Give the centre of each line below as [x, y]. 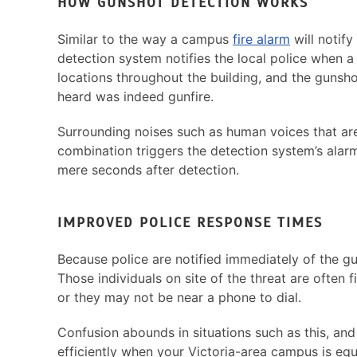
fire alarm [261, 39]
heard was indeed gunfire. [135, 97]
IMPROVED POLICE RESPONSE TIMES [190, 223]
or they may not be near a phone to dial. [179, 298]
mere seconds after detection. [148, 170]
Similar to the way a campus [145, 39]
